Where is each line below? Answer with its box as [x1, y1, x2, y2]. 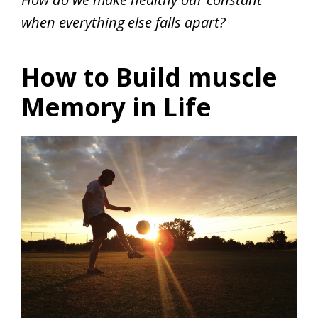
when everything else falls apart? [21, 13, 226, 33]
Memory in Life [21, 90, 212, 124]
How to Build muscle [21, 60, 278, 94]
